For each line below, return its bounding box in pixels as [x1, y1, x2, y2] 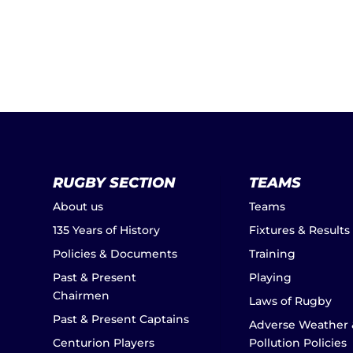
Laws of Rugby [249, 294, 333, 308]
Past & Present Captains [53, 312, 190, 326]
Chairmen [53, 288, 110, 303]
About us [53, 199, 104, 214]
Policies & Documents [53, 247, 178, 261]
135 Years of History [53, 223, 161, 237]
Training [249, 247, 296, 261]
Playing [249, 270, 292, 284]
